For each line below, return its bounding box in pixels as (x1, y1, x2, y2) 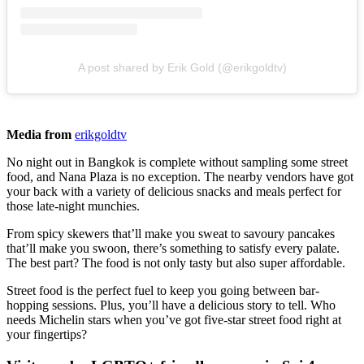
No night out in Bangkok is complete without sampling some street (6, 154, 348, 169)
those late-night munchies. (6, 198, 140, 213)
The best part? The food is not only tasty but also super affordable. (6, 255, 349, 270)
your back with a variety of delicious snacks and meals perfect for (6, 184, 341, 198)
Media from (6, 127, 71, 141)
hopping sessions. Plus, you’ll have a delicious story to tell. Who (6, 297, 336, 312)
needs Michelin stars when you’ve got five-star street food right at (6, 312, 341, 327)
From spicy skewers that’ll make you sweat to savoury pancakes (6, 226, 335, 240)
